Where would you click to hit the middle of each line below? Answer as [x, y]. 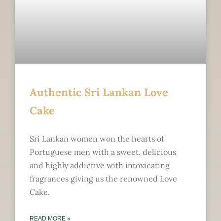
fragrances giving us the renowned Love [103, 179]
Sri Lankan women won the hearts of [97, 139]
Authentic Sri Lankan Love [99, 92]
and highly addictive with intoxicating [100, 166]
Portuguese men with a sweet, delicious [103, 152]
